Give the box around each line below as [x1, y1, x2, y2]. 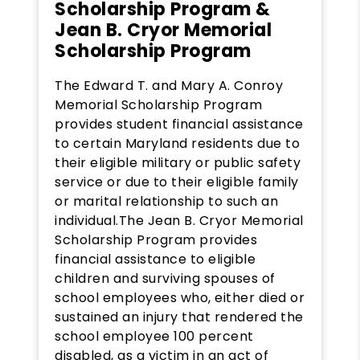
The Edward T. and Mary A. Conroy [55, 76, 283, 95]
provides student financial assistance [55, 114, 304, 133]
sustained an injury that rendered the [55, 307, 304, 326]
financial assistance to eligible [55, 249, 256, 268]
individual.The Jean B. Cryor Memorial [55, 211, 304, 230]
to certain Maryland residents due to [55, 133, 300, 153]
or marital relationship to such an [55, 191, 278, 211]
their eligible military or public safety [55, 153, 301, 172]
